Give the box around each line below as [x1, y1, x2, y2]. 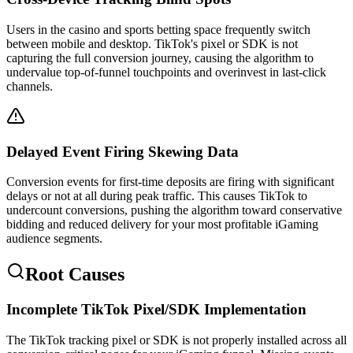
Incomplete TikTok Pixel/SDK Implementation [6, 301, 307, 318]
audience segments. [6, 232, 102, 246]
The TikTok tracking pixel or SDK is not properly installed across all [6, 333, 347, 347]
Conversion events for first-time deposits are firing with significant [6, 175, 334, 189]
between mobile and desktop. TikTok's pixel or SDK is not [6, 36, 298, 50]
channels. [6, 79, 53, 93]
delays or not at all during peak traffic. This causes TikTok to [6, 189, 307, 203]
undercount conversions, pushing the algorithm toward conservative [6, 203, 342, 217]
